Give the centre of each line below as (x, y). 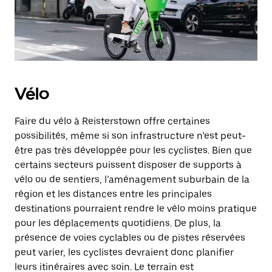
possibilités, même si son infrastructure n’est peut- (130, 136)
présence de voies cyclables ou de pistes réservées (130, 238)
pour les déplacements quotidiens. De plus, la (118, 223)
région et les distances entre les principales (113, 194)
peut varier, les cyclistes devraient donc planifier (124, 252)
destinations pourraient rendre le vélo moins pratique (136, 209)
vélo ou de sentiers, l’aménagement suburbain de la (132, 179)
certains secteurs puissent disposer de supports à (128, 165)
